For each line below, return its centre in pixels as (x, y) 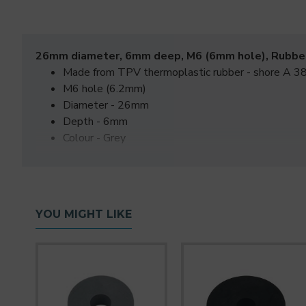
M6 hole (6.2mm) (105, 89)
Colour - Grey (94, 138)
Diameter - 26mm (106, 105)
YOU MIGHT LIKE (84, 214)
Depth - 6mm (95, 122)
